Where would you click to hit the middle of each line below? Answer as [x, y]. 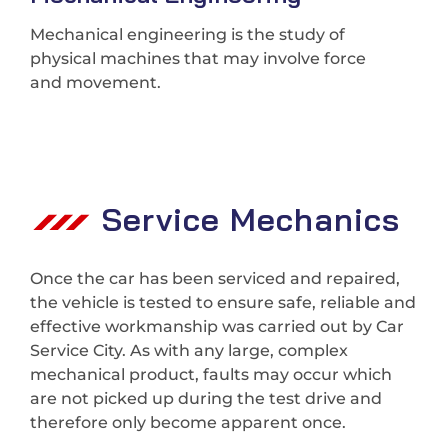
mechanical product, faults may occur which [211, 375]
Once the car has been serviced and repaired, [215, 279]
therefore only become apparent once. [188, 423]
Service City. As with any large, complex [189, 351]
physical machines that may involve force [198, 59]
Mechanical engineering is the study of [187, 35]
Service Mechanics [251, 219]
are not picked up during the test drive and [206, 399]
